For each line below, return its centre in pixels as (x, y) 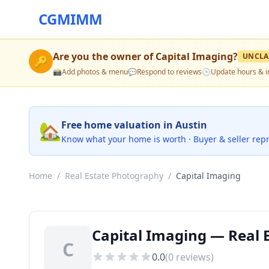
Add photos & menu (95, 72)
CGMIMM (71, 19)
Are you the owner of (104, 56)
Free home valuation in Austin (134, 125)
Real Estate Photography (114, 176)
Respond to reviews (169, 72)
